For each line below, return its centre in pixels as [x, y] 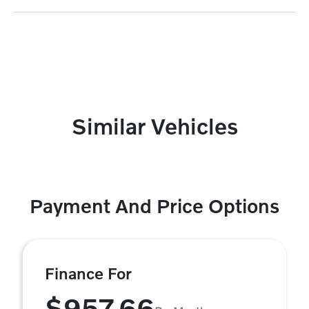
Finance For [88, 273]
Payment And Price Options [154, 206]
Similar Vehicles [154, 126]
